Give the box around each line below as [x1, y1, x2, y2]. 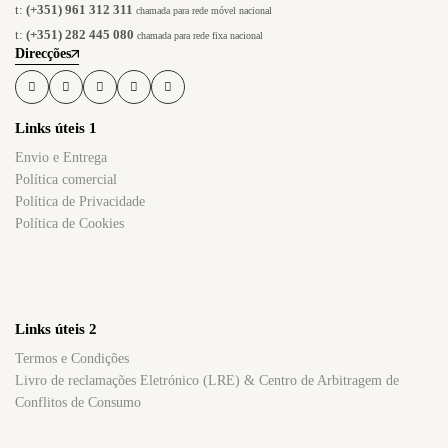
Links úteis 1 [15, 120, 97, 137]
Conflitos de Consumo [15, 395, 141, 411]
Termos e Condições [15, 351, 129, 367]
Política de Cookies [15, 216, 124, 232]
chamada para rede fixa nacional [137, 30, 263, 41]
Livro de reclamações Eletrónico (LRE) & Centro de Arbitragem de [15, 373, 399, 389]
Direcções [15, 46, 71, 62]
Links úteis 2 [15, 321, 97, 338]
